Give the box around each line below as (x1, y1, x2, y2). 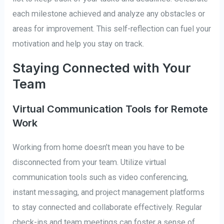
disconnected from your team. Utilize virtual (12, 157, 166, 167)
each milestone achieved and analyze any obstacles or (12, 9, 205, 19)
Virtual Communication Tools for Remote (12, 102, 208, 115)
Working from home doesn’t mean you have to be (12, 142, 185, 152)
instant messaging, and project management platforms (12, 187, 205, 197)
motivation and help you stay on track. (12, 39, 144, 49)
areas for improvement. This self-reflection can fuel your (12, 24, 211, 34)
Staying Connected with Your (12, 60, 191, 75)
